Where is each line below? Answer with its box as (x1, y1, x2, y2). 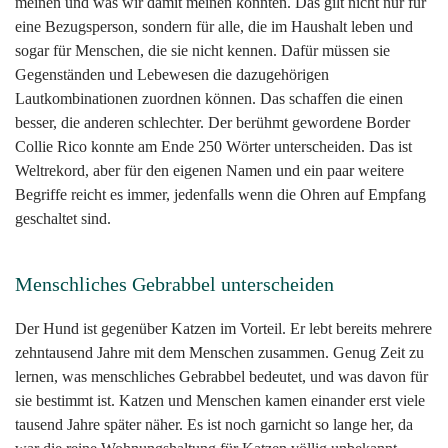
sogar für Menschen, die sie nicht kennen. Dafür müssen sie (15, 42, 390, 60)
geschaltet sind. (15, 210, 115, 228)
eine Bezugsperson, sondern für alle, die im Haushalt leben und (15, 18, 413, 36)
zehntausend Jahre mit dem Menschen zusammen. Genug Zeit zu (15, 344, 424, 362)
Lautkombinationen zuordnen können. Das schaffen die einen (15, 90, 403, 108)
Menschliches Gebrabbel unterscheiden (15, 273, 334, 296)
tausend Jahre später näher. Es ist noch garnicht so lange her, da (15, 416, 413, 434)
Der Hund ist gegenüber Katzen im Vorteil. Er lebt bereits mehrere (15, 320, 432, 338)
